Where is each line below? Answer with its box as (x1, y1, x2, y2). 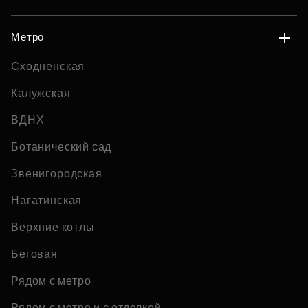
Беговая (11, 248, 58, 260)
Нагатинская (11, 195, 82, 206)
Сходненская (11, 60, 85, 72)
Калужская (11, 87, 71, 99)
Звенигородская (11, 168, 102, 179)
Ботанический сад (11, 141, 112, 153)
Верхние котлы (11, 221, 95, 233)
